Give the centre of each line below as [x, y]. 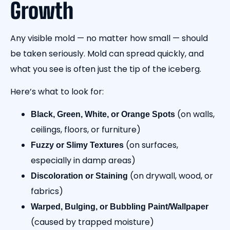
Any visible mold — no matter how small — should [109, 38]
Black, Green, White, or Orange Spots [103, 114]
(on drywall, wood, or [170, 176]
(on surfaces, [151, 145]
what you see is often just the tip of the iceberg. [107, 69]
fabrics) [47, 191]
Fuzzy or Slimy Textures [77, 145]
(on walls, [195, 114]
